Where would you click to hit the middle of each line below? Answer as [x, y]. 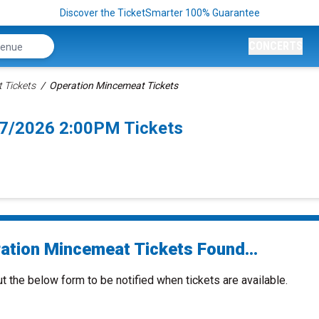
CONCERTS [276, 46]
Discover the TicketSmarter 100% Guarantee [159, 13]
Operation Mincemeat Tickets [114, 85]
